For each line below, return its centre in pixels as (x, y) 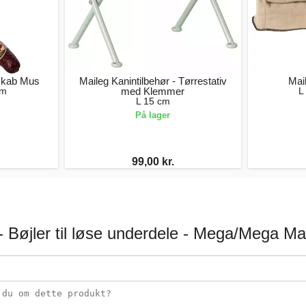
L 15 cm (153, 101)
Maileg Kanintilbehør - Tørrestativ (153, 81)
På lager (153, 115)
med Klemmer (153, 91)
